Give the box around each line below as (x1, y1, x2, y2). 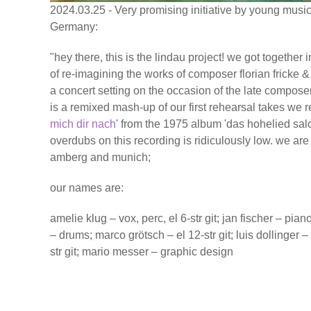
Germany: (50, 20, 98, 33)
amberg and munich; (50, 151, 151, 163)
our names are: (50, 181, 124, 194)
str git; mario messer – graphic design (50, 245, 233, 258)
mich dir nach (50, 117, 116, 130)
